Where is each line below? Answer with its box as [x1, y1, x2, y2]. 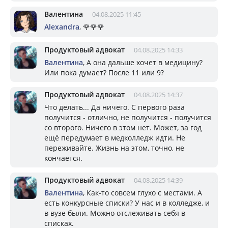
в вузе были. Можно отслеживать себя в [44, 208, 185, 218]
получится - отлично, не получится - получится [44, 112, 211, 122]
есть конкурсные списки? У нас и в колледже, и [44, 197, 210, 208]
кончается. [44, 153, 82, 163]
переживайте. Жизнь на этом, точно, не [44, 142, 184, 153]
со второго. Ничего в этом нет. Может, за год [44, 122, 202, 132]
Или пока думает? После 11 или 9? [44, 67, 164, 77]
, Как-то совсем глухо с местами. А [83, 187, 202, 197]
